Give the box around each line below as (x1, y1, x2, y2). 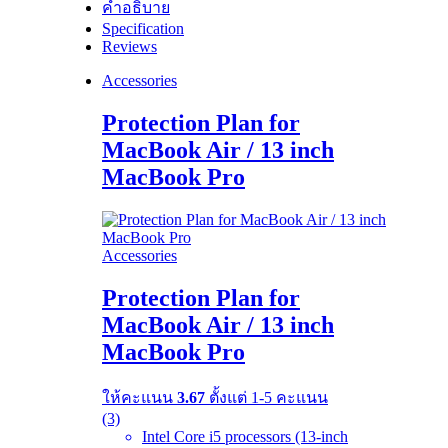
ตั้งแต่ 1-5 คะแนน (205, 389, 328, 407)
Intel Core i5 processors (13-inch (142, 428, 348, 446)
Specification (102, 19, 184, 37)
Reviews (102, 37, 157, 55)
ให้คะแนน (102, 389, 177, 407)
